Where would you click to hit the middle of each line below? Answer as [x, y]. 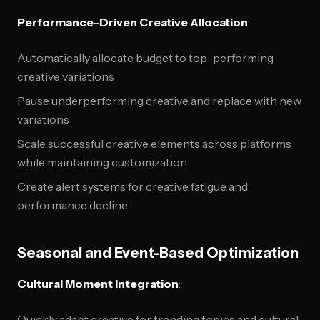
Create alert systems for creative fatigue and [132, 186]
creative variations [66, 76]
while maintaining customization [102, 162]
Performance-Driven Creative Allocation [132, 22]
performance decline [72, 205]
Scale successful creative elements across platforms [154, 144]
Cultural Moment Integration [98, 284]
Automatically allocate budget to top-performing [145, 58]
